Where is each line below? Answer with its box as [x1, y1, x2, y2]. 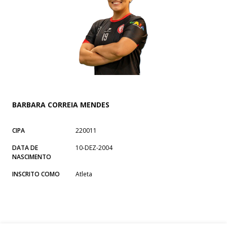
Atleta [75, 169, 92, 178]
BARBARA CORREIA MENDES [12, 99, 109, 109]
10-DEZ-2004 [75, 143, 112, 152]
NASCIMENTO [12, 152, 51, 161]
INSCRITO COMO [12, 169, 60, 178]
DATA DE [12, 143, 38, 152]
